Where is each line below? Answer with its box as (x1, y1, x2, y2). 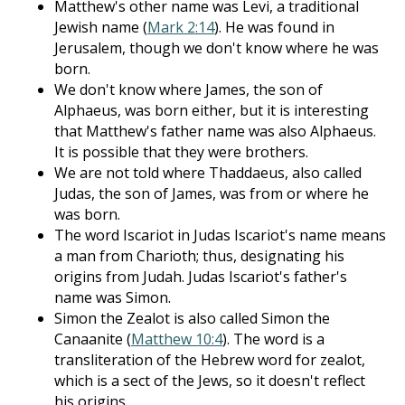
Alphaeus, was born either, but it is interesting (54, 100, 369, 120)
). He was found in (214, 17, 334, 37)
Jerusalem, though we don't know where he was (54, 38, 379, 58)
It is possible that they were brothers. (54, 142, 308, 162)
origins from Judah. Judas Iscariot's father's (54, 267, 347, 287)
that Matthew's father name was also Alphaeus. (54, 121, 376, 141)
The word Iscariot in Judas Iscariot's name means (54, 225, 386, 245)
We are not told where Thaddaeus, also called (54, 163, 362, 183)
